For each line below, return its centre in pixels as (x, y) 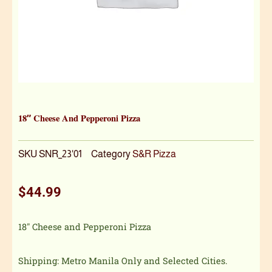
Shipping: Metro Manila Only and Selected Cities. (123, 260)
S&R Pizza (154, 153)
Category (111, 153)
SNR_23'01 (60, 153)
